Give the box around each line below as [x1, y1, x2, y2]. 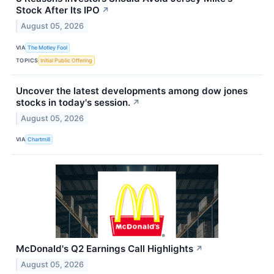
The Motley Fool [28, 43, 68, 51]
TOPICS [16, 56, 39, 64]
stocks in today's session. [16, 97, 130, 109]
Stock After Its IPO [16, 4, 100, 17]
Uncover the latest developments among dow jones [16, 85, 248, 97]
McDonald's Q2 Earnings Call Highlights [16, 242, 193, 254]
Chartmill [28, 136, 51, 143]
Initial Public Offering [40, 56, 93, 64]
